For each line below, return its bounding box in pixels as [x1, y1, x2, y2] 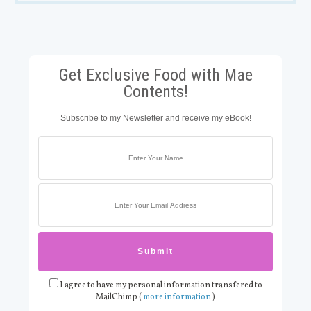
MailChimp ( [96, 292, 143, 303]
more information [143, 292, 211, 303]
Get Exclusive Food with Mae [58, 65, 253, 85]
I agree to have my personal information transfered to [58, 280, 262, 292]
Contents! [123, 82, 188, 102]
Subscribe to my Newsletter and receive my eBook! [60, 113, 251, 124]
